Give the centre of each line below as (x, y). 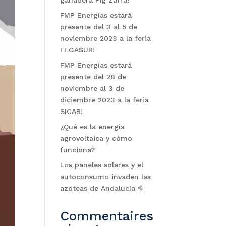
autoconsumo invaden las (106, 177)
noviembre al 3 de (92, 89)
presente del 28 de (93, 77)
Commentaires (107, 216)
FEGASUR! (78, 50)
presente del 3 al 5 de (99, 27)
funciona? (78, 150)
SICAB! (72, 112)
